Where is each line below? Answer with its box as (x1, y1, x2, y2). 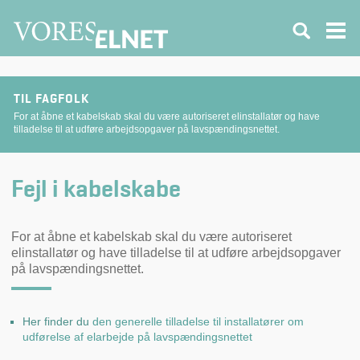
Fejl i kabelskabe (11, 178, 181, 202)
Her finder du (22, 314, 92, 328)
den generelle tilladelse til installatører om (92, 314, 304, 328)
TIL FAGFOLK (14, 93, 89, 106)
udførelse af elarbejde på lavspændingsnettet (22, 329, 252, 343)
